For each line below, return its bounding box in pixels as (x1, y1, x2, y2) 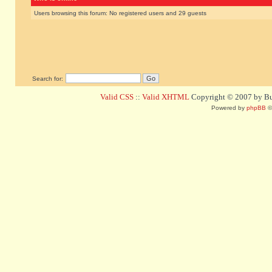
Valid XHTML (142, 92, 189, 101)
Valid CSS (100, 92, 134, 101)
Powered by (211, 104, 246, 111)
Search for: (32, 75, 63, 82)
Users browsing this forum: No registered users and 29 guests (34, 10, 206, 16)
